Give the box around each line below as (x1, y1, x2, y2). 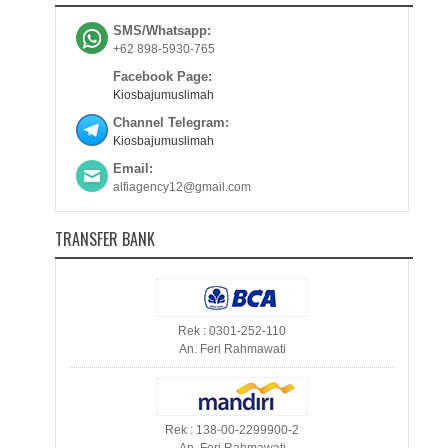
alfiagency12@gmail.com (112, 180, 251, 194)
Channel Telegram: (112, 115, 229, 130)
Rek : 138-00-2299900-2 (165, 423, 300, 437)
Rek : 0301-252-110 (178, 324, 287, 338)
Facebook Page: (112, 69, 212, 84)
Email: (112, 161, 153, 176)
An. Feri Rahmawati (178, 342, 286, 356)
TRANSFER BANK (54, 227, 155, 251)
